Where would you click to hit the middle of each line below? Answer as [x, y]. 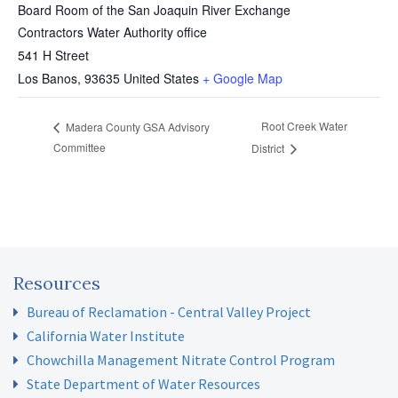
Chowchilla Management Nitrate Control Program [181, 360]
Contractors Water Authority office [112, 32]
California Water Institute [106, 336]
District [269, 148]
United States [161, 78]
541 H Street [53, 55]
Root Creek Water [304, 126]
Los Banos [48, 78]
